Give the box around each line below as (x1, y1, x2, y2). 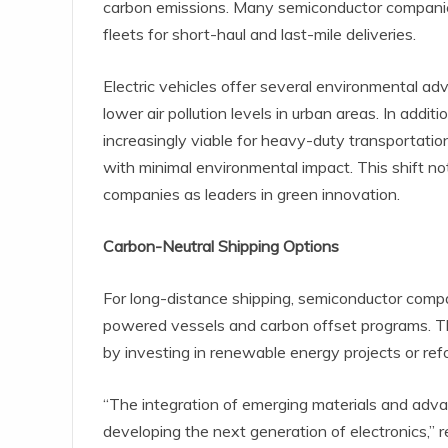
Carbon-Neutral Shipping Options (103, 236, 339, 257)
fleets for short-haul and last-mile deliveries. (103, 24, 416, 45)
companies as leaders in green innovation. (103, 184, 400, 205)
